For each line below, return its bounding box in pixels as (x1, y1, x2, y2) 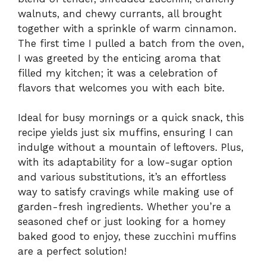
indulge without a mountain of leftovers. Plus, (18, 141, 243, 154)
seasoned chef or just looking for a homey (18, 216, 226, 228)
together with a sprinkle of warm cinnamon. (18, 22, 236, 34)
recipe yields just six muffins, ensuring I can (18, 126, 233, 139)
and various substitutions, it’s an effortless (18, 171, 226, 183)
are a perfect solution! (18, 245, 126, 258)
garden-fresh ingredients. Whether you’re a (18, 201, 231, 213)
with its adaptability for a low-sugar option (18, 156, 233, 169)
